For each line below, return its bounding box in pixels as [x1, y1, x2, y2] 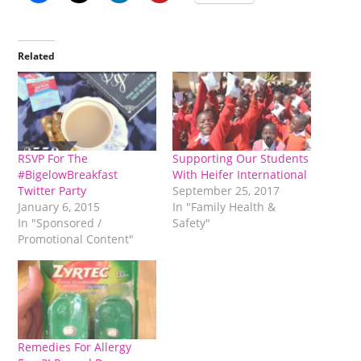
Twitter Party [18, 183, 87, 199]
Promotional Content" [18, 231, 135, 247]
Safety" [172, 215, 210, 231]
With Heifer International [172, 167, 307, 183]
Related [18, 49, 56, 64]
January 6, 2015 [18, 199, 101, 215]
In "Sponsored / [18, 215, 102, 231]
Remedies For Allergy [18, 339, 132, 355]
